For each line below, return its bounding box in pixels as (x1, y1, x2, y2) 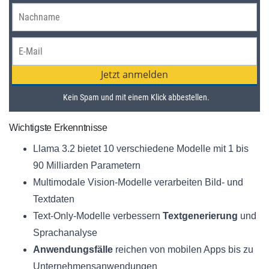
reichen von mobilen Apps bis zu (113, 244, 253, 255)
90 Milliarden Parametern (33, 160, 141, 171)
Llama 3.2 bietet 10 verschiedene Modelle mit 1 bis (33, 144, 249, 154)
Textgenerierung (163, 211, 238, 222)
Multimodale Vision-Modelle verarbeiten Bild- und (33, 177, 243, 188)
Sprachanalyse (33, 228, 97, 238)
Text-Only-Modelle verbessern (33, 211, 163, 222)
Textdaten (33, 194, 74, 205)
